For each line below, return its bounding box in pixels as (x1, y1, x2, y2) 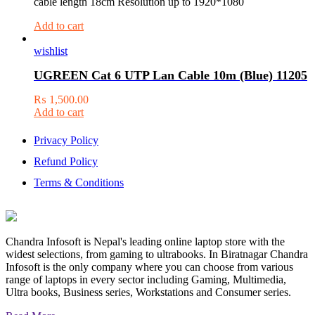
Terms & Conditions (34, 176, 124, 189)
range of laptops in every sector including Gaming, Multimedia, (6, 274, 286, 286)
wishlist (34, 45, 67, 58)
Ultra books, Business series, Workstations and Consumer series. (6, 286, 291, 299)
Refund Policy (34, 155, 98, 168)
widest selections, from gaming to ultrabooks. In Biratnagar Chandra (6, 248, 308, 261)
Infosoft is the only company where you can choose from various (6, 261, 293, 274)
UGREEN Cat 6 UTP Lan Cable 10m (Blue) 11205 (34, 68, 307, 83)
